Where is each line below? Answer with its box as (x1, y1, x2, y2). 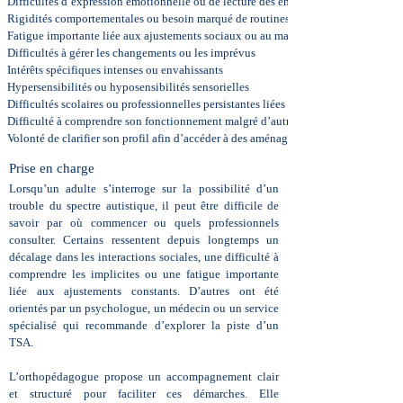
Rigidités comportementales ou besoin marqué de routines (7, 12, 290, 25)
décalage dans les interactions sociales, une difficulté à (9, 250, 279, 264)
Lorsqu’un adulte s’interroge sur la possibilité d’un (9, 182, 279, 195)
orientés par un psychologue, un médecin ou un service (9, 301, 279, 315)
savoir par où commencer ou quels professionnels (9, 216, 279, 229)
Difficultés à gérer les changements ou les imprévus (7, 46, 255, 59)
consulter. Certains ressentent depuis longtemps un (9, 233, 279, 246)
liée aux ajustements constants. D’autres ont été (9, 284, 279, 298)
